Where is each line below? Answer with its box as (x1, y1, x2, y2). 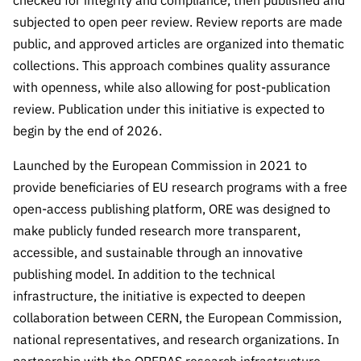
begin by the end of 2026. (13, 122, 162, 139)
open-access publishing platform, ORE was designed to (13, 201, 330, 217)
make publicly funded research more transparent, (13, 222, 301, 239)
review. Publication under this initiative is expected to (13, 101, 325, 117)
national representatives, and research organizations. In (13, 331, 339, 347)
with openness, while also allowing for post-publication (13, 79, 330, 95)
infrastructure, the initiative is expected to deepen (13, 288, 305, 304)
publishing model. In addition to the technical (13, 266, 275, 282)
